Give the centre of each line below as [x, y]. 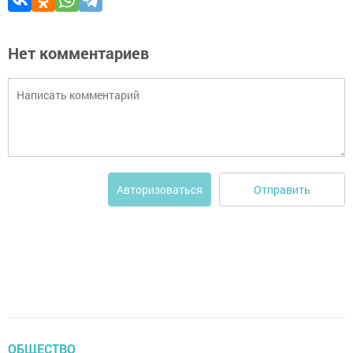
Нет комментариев [78, 53]
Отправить [282, 189]
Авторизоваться [160, 190]
